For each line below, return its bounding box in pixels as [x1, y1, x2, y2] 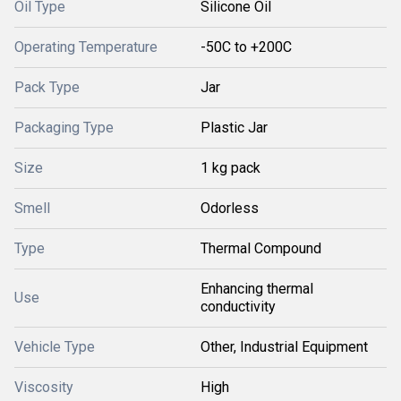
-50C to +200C [200, 38, 292, 55]
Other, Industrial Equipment [200, 338, 368, 355]
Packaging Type [14, 119, 114, 136]
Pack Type [14, 79, 80, 96]
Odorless [200, 200, 259, 217]
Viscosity [14, 379, 73, 396]
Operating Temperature [14, 38, 158, 55]
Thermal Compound [200, 240, 321, 257]
